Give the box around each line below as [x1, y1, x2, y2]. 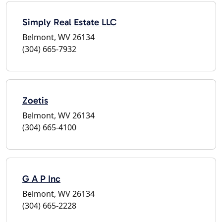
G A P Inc [22, 172, 60, 184]
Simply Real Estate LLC [22, 16, 116, 28]
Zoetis [22, 94, 48, 106]
